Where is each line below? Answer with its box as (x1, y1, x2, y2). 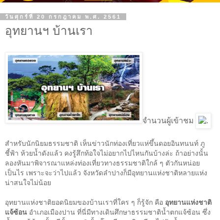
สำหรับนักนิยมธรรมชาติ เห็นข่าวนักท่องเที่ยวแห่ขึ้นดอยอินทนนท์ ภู (5, 139, 205, 147)
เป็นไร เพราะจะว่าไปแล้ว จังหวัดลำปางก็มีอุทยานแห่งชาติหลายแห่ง (5, 169, 207, 177)
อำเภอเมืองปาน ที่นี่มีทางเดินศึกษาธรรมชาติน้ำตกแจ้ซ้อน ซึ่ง (29, 208, 211, 216)
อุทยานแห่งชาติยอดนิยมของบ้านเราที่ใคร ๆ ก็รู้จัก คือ (5, 198, 165, 206)
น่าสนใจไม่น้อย (5, 179, 51, 187)
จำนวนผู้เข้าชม (142, 116, 193, 125)
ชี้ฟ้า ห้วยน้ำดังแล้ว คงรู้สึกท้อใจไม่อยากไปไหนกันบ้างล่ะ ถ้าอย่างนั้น (5, 149, 208, 157)
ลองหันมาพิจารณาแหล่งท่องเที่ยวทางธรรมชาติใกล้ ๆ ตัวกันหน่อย (5, 159, 200, 167)
